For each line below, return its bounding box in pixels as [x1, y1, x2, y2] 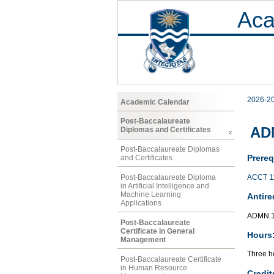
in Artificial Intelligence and [120, 181, 209, 190]
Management [120, 235, 166, 244]
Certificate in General [120, 226, 194, 235]
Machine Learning [120, 190, 181, 199]
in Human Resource [120, 263, 187, 272]
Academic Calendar [120, 97, 190, 106]
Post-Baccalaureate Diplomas [120, 145, 220, 154]
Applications [120, 198, 161, 207]
